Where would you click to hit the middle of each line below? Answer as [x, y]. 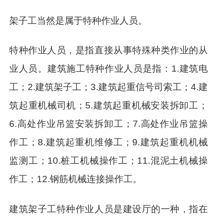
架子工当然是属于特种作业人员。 [78, 20]
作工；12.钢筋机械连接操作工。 [76, 179]
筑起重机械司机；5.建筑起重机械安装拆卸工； [108, 106]
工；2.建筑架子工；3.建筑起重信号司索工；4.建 [108, 87]
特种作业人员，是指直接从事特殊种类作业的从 [108, 50]
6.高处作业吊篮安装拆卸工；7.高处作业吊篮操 [108, 124]
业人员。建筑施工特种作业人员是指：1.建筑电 [108, 69]
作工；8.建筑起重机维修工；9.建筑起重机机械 [108, 142]
